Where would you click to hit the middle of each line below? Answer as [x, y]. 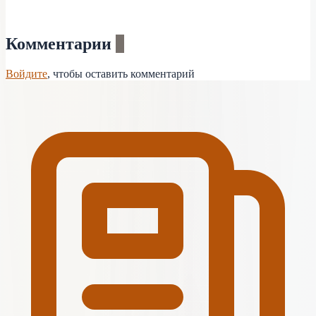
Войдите [26, 73]
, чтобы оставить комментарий [121, 73]
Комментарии [61, 43]
